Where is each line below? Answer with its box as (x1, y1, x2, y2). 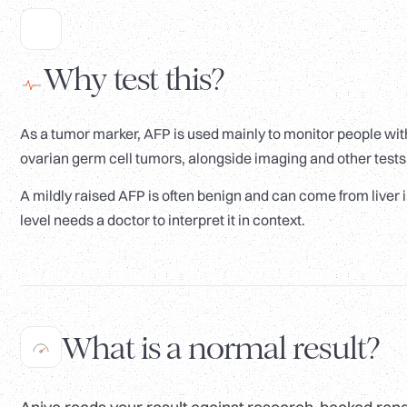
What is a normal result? (62, 328, 381, 368)
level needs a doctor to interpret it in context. (20, 211, 305, 230)
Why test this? (44, 60, 225, 100)
